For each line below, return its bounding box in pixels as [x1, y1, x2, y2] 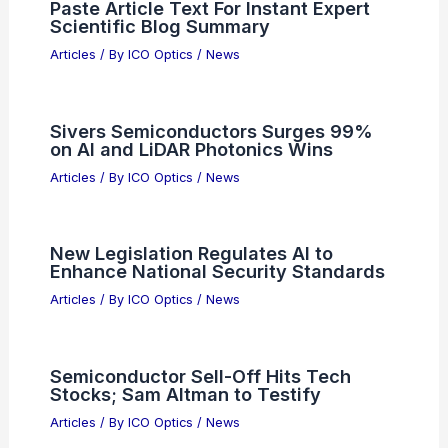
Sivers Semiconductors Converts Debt [49, 33, 390, 56]
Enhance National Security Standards [49, 420, 385, 442]
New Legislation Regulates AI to [49, 402, 333, 424]
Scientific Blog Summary [49, 174, 270, 197]
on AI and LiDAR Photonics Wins [49, 297, 333, 320]
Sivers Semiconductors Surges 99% [49, 279, 373, 302]
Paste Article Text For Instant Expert [49, 156, 370, 179]
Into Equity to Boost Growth [49, 51, 295, 74]
